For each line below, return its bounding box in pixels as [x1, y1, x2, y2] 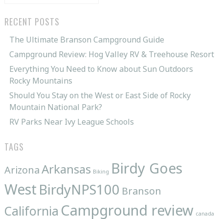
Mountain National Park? [9, 101, 102, 112]
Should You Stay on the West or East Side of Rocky [9, 89, 191, 101]
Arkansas [41, 160, 91, 177]
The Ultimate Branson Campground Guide [9, 34, 164, 45]
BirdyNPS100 [38, 180, 120, 198]
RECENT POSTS [4, 15, 60, 28]
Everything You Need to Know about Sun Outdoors [9, 63, 193, 74]
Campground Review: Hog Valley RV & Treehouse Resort [9, 48, 214, 60]
